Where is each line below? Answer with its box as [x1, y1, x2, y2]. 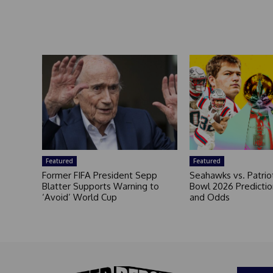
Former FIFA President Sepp [41, 169, 157, 181]
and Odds [189, 191, 230, 203]
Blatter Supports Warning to [41, 180, 159, 192]
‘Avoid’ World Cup [41, 191, 117, 203]
